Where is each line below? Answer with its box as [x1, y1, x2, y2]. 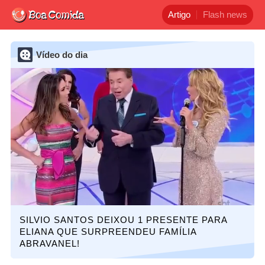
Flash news [202, 9, 247, 20]
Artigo [167, 9, 190, 20]
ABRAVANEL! [19, 238, 80, 248]
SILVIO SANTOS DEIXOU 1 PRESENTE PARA [19, 214, 227, 225]
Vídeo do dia [35, 50, 88, 60]
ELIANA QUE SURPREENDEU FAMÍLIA [19, 226, 196, 237]
